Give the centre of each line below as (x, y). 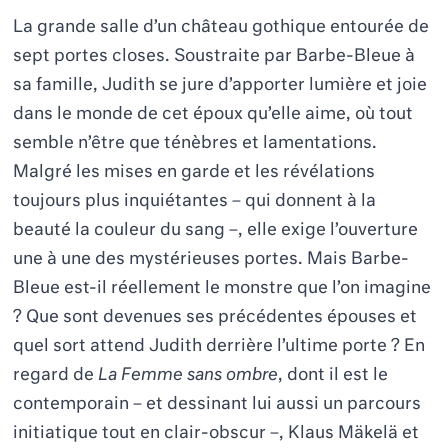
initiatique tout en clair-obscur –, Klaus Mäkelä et (216, 433)
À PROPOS (95, 34)
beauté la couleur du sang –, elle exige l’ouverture (216, 230)
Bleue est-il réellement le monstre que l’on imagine (222, 288)
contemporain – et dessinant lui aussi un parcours (217, 404)
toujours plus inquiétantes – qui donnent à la (195, 201)
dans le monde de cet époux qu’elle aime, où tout (213, 114)
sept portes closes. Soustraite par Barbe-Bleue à (214, 56)
